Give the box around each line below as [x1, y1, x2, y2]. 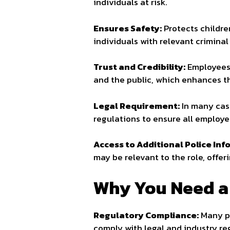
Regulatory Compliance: [93, 208, 199, 222]
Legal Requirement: [93, 99, 180, 112]
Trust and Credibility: [93, 60, 185, 74]
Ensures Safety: [93, 21, 162, 35]
